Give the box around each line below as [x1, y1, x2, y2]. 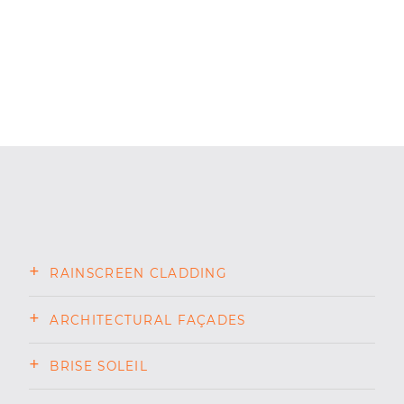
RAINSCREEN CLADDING [50, 265, 228, 280]
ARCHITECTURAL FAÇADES [50, 312, 246, 327]
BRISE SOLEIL [50, 359, 148, 374]
